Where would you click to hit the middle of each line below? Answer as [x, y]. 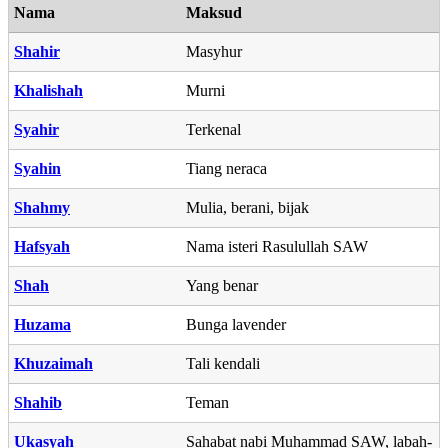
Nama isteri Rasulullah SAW [277, 246]
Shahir [37, 51]
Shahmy [42, 207]
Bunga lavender [236, 324]
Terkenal [213, 129]
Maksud [214, 12]
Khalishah [48, 90]
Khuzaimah [53, 363]
